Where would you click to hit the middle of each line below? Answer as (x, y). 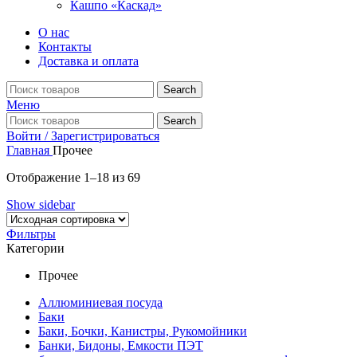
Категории (35, 249)
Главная (29, 151)
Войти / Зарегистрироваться (83, 136)
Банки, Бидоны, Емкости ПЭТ (121, 346)
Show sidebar (41, 205)
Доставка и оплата (88, 61)
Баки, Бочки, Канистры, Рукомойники (143, 331)
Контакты (65, 47)
